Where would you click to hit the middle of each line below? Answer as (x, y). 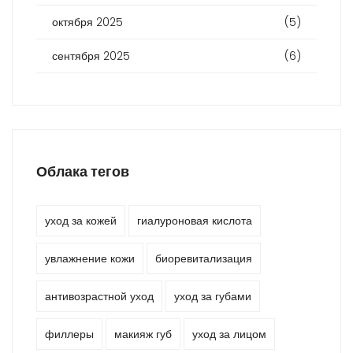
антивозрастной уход (99, 297)
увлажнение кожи (90, 259)
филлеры (69, 334)
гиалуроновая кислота (195, 221)
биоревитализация (204, 259)
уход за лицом (229, 334)
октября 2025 (87, 22)
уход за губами (213, 297)
